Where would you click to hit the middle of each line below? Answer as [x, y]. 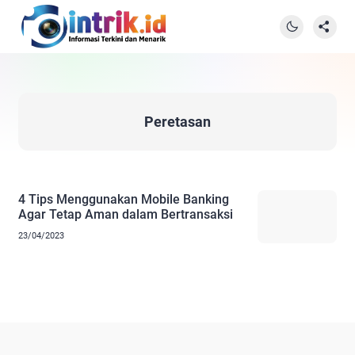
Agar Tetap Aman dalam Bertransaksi [126, 214]
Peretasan [177, 122]
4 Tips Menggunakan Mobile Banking [124, 199]
